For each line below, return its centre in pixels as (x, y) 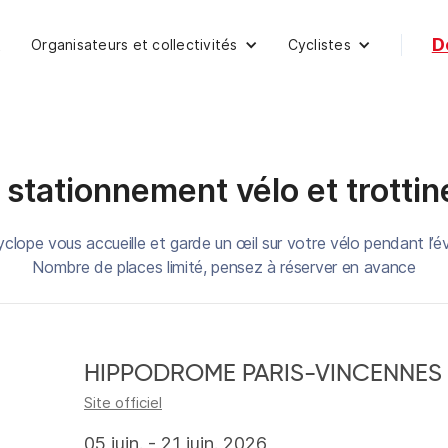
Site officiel (123, 402)
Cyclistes (319, 44)
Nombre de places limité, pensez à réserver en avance (224, 267)
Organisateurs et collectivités (134, 44)
